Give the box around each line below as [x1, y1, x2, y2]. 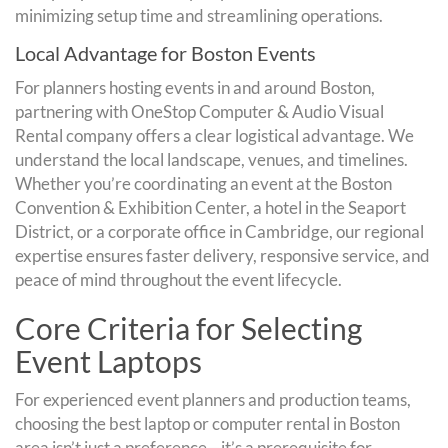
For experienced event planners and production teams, [15, 388, 411, 410]
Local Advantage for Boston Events [15, 40, 316, 65]
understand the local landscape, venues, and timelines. [15, 148, 408, 170]
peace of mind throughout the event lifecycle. [15, 268, 342, 290]
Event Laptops [15, 342, 202, 379]
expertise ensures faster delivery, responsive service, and [15, 244, 430, 266]
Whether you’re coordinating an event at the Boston [15, 172, 392, 194]
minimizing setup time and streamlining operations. [15, 4, 383, 26]
